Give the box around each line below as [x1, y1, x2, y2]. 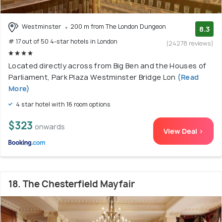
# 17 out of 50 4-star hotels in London [8, 37, 117, 46]
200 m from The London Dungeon [70, 22, 166, 31]
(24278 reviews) [166, 39, 214, 48]
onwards [35, 121, 65, 131]
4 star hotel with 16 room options [14, 100, 111, 109]
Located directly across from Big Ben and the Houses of [8, 60, 207, 70]
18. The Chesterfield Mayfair [8, 177, 135, 190]
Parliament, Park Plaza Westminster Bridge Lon [8, 72, 176, 82]
